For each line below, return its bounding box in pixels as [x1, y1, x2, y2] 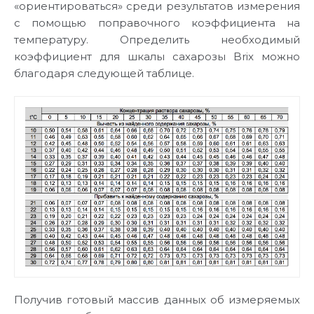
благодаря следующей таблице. [14, 66, 194, 80]
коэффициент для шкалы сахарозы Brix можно [14, 49, 300, 63]
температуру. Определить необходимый [14, 32, 300, 46]
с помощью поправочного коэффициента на [14, 15, 300, 29]
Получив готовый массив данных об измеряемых [14, 293, 300, 307]
